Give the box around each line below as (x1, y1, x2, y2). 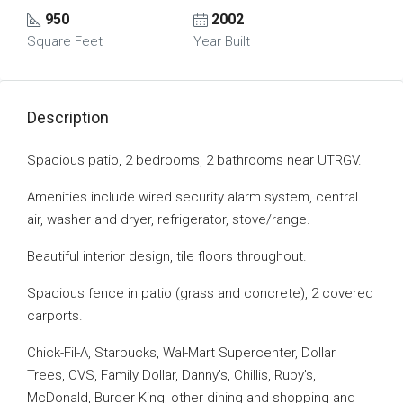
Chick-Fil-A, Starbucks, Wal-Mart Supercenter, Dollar (27, 345, 336, 361)
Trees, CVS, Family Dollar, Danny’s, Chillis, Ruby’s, (27, 367, 316, 383)
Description (27, 108, 109, 127)
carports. (27, 308, 83, 324)
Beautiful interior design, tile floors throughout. (27, 248, 307, 264)
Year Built (193, 33, 250, 49)
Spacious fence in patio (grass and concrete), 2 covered (27, 285, 373, 301)
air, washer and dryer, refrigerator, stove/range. (27, 211, 310, 228)
